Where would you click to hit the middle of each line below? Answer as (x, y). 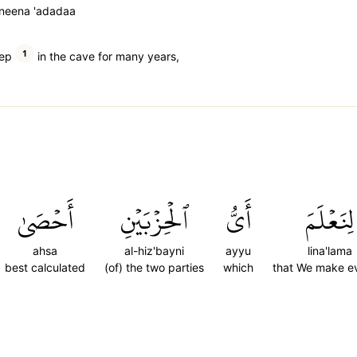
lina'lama (330, 251)
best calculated (45, 267)
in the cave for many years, (107, 56)
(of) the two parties (154, 267)
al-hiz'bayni (154, 251)
